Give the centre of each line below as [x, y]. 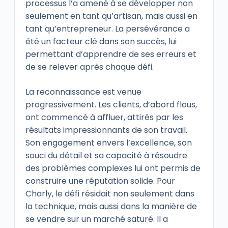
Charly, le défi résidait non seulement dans [110, 194]
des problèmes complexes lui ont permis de [113, 168]
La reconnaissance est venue [83, 92]
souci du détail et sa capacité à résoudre [106, 155]
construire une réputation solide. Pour [100, 181]
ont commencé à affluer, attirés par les [104, 117]
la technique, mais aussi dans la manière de [111, 206]
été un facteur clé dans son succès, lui [101, 41]
